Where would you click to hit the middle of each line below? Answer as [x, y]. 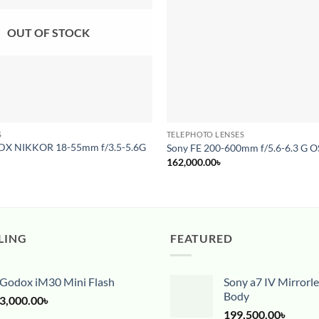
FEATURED [202, 238]
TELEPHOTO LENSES [205, 134]
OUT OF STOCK [48, 33]
